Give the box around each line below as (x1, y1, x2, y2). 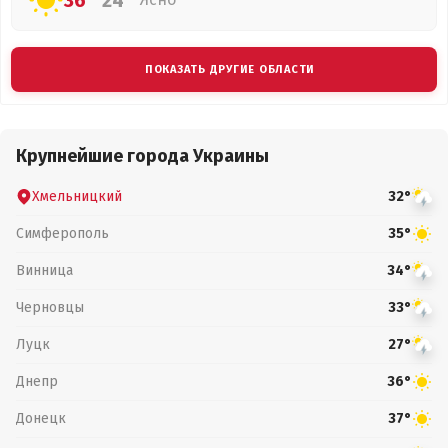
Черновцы (16, 298, 84, 316)
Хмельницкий (32, 187, 122, 205)
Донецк (16, 409, 66, 427)
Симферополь (16, 224, 109, 242)
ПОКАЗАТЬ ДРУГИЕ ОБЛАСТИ (144, 63, 316, 76)
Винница (16, 261, 73, 279)
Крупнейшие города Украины (16, 145, 269, 167)
